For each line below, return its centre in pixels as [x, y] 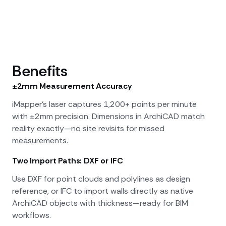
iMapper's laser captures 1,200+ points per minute [104, 104]
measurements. [40, 141]
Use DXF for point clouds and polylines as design [101, 179]
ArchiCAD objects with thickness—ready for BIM [100, 203]
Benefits [40, 71]
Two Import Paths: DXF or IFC [68, 161]
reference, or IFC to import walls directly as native [103, 191]
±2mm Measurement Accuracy [72, 86]
